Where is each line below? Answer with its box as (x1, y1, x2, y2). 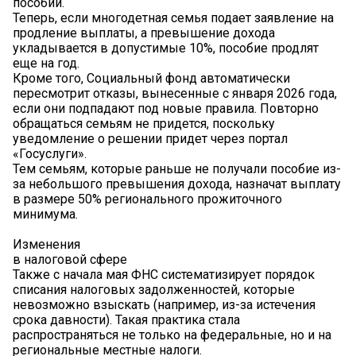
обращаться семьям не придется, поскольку (13, 116, 275, 132)
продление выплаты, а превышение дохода (13, 25, 275, 41)
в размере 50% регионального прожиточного (13, 192, 282, 207)
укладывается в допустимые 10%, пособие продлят (13, 41, 319, 56)
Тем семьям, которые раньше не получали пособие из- (13, 161, 341, 177)
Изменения (13, 237, 80, 253)
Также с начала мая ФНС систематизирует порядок (13, 267, 315, 283)
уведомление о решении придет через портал (13, 131, 288, 147)
